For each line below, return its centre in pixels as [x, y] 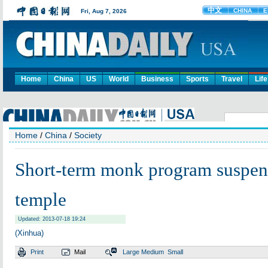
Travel [232, 79]
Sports [197, 79]
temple [41, 200]
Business [157, 79]
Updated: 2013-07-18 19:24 [52, 219]
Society [88, 135]
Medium [153, 252]
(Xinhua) [29, 233]
